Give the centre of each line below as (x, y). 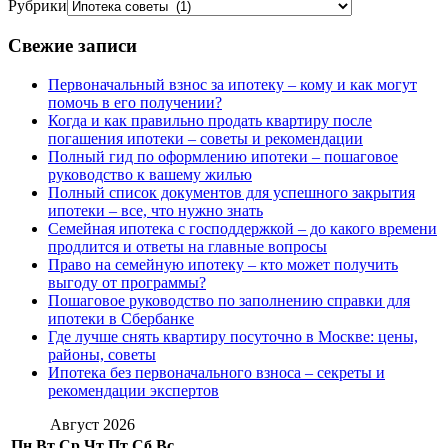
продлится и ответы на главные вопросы (187, 246)
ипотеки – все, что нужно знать (155, 210)
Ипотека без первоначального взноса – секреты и (216, 372)
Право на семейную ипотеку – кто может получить (223, 264)
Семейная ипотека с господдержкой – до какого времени (242, 228)
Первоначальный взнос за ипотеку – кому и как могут (232, 84)
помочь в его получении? (135, 102)
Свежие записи (72, 46)
